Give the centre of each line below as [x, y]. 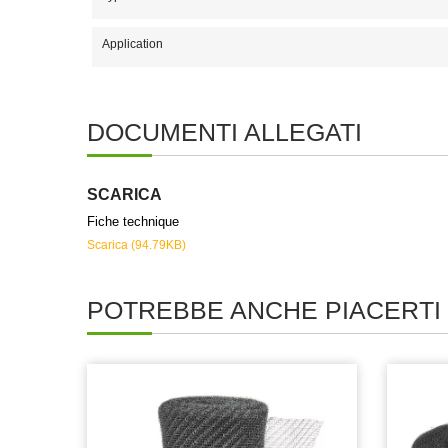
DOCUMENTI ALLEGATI [224, 132]
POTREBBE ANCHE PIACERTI [264, 310]
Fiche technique [133, 221]
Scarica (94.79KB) [136, 245]
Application [132, 44]
